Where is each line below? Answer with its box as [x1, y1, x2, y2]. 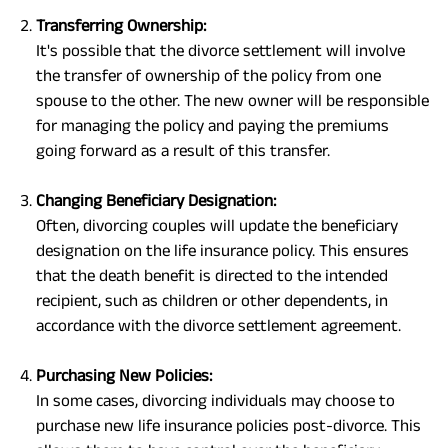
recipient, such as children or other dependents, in [36, 291, 388, 310]
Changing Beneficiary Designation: [36, 191, 276, 210]
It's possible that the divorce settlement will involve [36, 41, 405, 60]
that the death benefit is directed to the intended [36, 266, 388, 285]
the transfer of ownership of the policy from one [36, 66, 381, 85]
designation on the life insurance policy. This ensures [36, 241, 409, 260]
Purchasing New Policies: [36, 366, 212, 385]
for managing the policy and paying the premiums [36, 116, 389, 135]
